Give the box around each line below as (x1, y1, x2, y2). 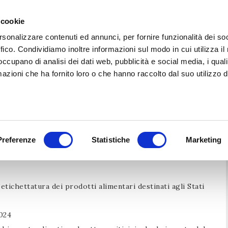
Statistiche (92, 135, 130, 144)
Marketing (185, 135, 222, 144)
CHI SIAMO (150, 35, 186, 41)
